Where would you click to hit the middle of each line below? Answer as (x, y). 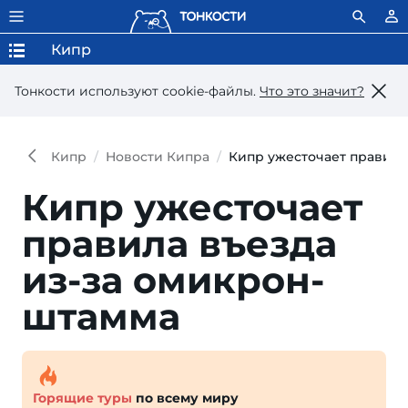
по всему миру (185, 398)
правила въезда (179, 244)
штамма (101, 316)
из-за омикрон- (173, 280)
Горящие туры (82, 398)
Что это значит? (312, 91)
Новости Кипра (158, 157)
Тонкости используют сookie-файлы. (137, 91)
